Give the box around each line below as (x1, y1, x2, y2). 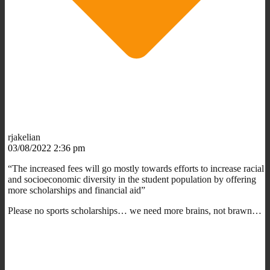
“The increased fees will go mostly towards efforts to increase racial (8, 163, 264, 174)
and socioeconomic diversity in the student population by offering (8, 174, 256, 184)
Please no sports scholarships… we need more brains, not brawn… (8, 205, 262, 216)
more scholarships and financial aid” (8, 184, 145, 195)
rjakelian (8, 131, 40, 142)
